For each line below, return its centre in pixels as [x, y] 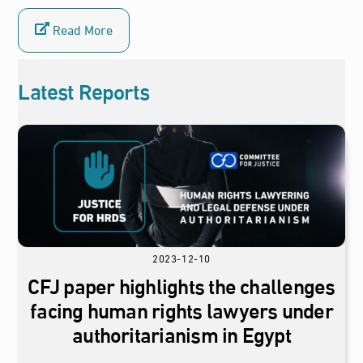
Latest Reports [84, 90]
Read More [81, 29]
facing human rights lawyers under [181, 309]
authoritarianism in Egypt [181, 333]
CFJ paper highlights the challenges [181, 285]
